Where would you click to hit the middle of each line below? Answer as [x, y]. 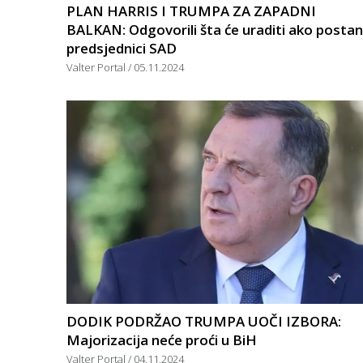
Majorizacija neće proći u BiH [162, 340]
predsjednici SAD [122, 48]
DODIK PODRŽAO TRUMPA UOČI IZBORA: [204, 321]
